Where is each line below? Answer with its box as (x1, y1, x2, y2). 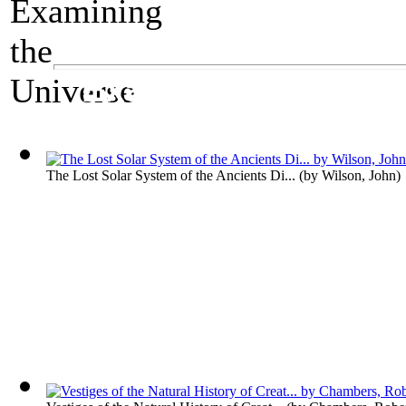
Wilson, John (322, 168, 396, 183)
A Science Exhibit (53, 25, 215, 50)
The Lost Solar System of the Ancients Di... (46, 168, 295, 183)
